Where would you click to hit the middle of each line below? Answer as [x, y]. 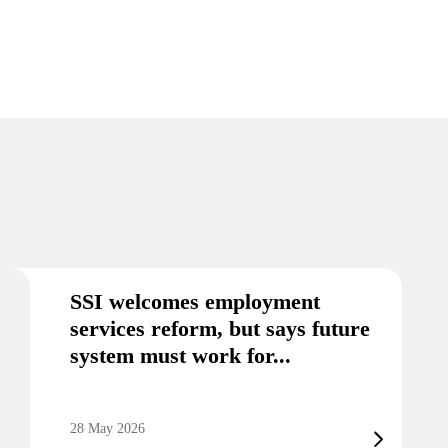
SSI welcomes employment [195, 301]
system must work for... [180, 355]
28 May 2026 [107, 428]
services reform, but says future [220, 328]
